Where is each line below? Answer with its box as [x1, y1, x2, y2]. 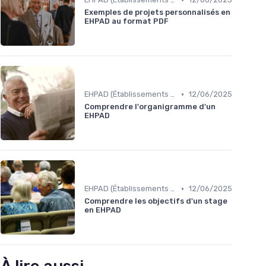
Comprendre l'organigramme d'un [84, 102, 216, 112]
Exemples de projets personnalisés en [84, 8, 230, 17]
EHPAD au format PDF [84, 17, 169, 26]
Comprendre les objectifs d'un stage [84, 197, 227, 206]
